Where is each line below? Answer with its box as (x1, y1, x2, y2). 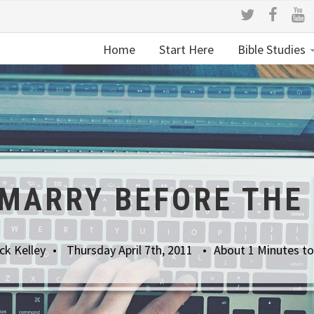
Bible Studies (235, 41, 308, 57)
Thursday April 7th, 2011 (66, 241, 196, 258)
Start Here (156, 41, 214, 57)
